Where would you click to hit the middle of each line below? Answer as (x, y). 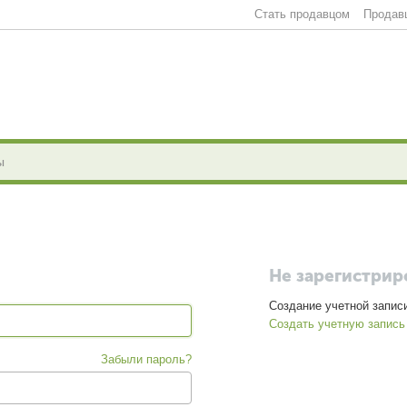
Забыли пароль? (147, 359)
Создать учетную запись (337, 324)
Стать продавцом (303, 14)
